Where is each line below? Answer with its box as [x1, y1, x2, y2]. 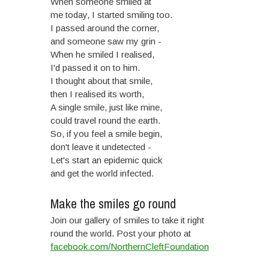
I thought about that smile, [50, 76, 153, 86]
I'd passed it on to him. [50, 62, 140, 73]
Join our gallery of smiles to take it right [50, 214, 204, 225]
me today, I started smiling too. [50, 10, 172, 20]
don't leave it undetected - [50, 142, 151, 152]
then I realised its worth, [50, 89, 144, 99]
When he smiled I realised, [50, 49, 154, 59]
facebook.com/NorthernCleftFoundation [50, 241, 209, 252]
